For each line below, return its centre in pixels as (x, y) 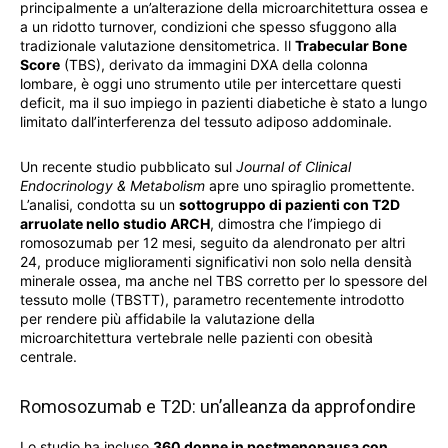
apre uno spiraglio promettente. (310, 186)
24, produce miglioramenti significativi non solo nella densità (216, 262)
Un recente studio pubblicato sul (128, 167)
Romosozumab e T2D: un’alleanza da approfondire (218, 407)
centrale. (48, 357)
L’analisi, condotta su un (99, 205)
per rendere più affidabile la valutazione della (167, 319)
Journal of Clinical (293, 167)
